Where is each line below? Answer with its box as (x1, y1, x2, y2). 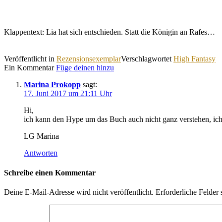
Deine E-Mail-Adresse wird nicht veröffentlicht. (4, 187, 154, 196)
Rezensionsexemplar (56, 55, 121, 63)
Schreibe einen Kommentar (4, 168, 96, 177)
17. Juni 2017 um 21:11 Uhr (24, 89, 112, 98)
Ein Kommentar (4, 63, 56, 72)
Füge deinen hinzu (56, 63, 114, 72)
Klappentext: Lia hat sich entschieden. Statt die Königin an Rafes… (4, 28, 215, 37)
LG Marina (24, 132, 59, 141)
